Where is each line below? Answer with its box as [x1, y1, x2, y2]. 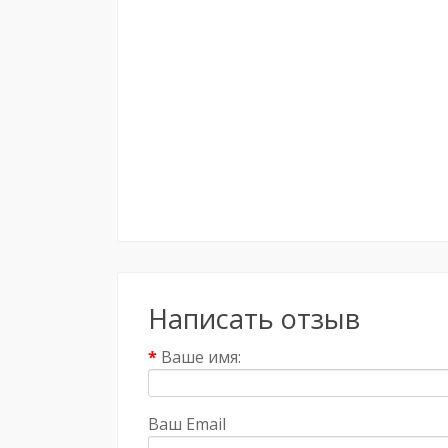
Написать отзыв [148, 300, 360, 337]
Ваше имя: [161, 346, 241, 368]
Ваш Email [148, 412, 226, 435]
